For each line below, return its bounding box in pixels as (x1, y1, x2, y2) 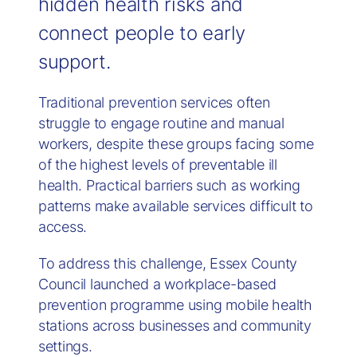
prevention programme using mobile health (37, 296, 312, 313)
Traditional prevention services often (37, 94, 270, 111)
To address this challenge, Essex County (37, 255, 297, 272)
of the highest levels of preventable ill (37, 156, 277, 173)
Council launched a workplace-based (37, 276, 277, 292)
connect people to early (37, 22, 245, 45)
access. (37, 218, 87, 235)
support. (37, 50, 111, 73)
